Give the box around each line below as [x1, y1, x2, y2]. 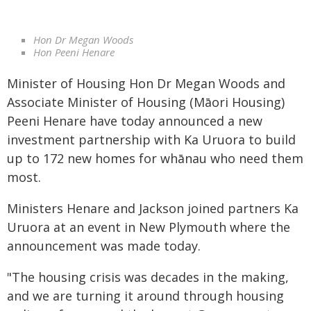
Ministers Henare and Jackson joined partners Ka [7, 199, 299, 217]
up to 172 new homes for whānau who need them [7, 149, 303, 167]
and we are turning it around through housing [7, 287, 284, 304]
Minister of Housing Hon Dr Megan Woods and [7, 74, 285, 92]
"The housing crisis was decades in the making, [7, 268, 289, 285]
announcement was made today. [7, 237, 201, 254]
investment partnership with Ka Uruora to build [7, 131, 296, 148]
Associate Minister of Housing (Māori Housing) [7, 93, 285, 110]
